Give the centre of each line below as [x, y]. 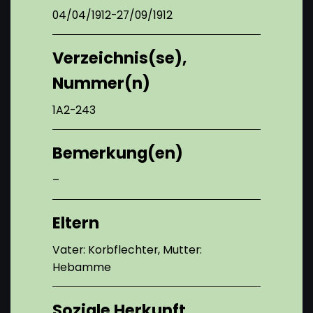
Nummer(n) [101, 83]
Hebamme [82, 267]
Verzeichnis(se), [119, 58]
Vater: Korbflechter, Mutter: [127, 249]
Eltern [76, 223]
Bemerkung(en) [118, 153]
